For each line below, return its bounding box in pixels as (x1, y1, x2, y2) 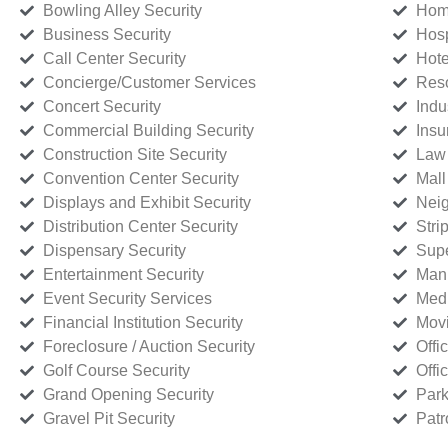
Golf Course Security (42, 361, 190, 379)
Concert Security (42, 97, 161, 115)
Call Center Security (42, 49, 186, 67)
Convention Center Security (42, 169, 239, 187)
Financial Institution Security (42, 313, 243, 331)
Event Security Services (42, 289, 212, 307)
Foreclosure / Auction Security (42, 337, 255, 355)
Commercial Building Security (42, 121, 254, 139)
